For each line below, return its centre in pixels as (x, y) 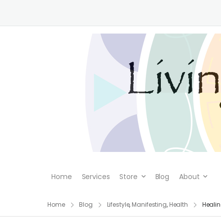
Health (178, 204)
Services (96, 176)
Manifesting (149, 204)
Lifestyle (118, 204)
